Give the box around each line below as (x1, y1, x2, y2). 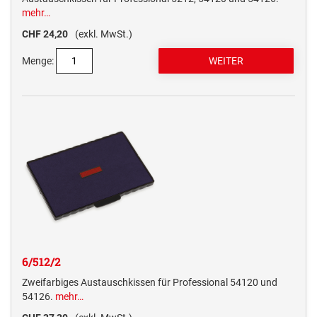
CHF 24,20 (22, 28, 68, 40)
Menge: (22, 55, 54, 67)
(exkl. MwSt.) (75, 28, 132, 40)
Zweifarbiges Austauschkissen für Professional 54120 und (22, 277, 277, 289)
